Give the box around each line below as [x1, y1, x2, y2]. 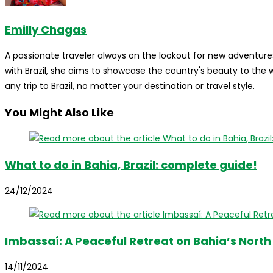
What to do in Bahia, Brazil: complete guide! [5, 157, 257, 173]
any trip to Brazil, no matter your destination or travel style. [5, 80, 255, 93]
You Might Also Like [5, 105, 114, 121]
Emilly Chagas [5, 22, 87, 38]
